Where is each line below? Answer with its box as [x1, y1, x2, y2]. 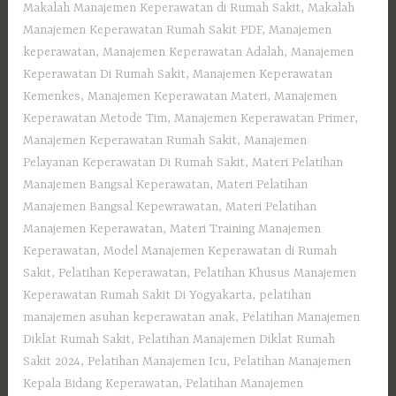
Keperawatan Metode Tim [23, 111, 168, 126]
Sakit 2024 [23, 354, 81, 369]
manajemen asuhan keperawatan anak [23, 310, 236, 325]
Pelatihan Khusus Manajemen [194, 266, 357, 281]
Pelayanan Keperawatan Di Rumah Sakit [23, 156, 246, 171]
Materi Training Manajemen [170, 222, 322, 237]
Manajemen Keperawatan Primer [174, 111, 355, 126]
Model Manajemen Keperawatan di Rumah [103, 244, 338, 259]
